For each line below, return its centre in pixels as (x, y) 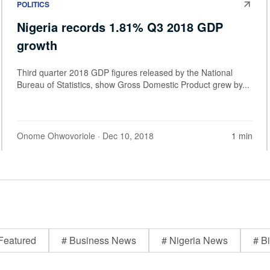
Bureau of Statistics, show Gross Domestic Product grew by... (133, 85)
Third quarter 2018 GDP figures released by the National (125, 73)
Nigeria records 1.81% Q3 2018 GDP (120, 27)
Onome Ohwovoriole (56, 136)
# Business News (99, 240)
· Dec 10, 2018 (124, 136)
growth (37, 45)
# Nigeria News (195, 240)
